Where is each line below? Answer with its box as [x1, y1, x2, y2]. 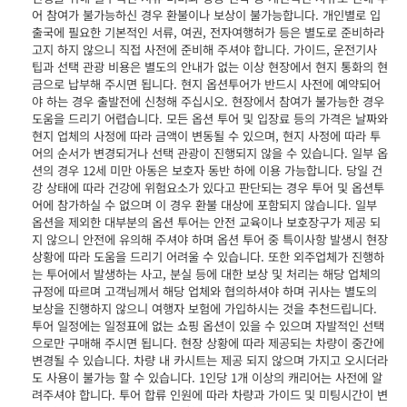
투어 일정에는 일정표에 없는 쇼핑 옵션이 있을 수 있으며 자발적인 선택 [32, 316, 384, 334]
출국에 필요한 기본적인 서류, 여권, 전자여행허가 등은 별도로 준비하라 [32, 23, 384, 41]
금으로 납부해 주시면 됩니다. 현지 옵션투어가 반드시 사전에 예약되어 [32, 74, 381, 93]
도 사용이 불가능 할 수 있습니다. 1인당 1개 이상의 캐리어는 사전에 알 [32, 368, 382, 386]
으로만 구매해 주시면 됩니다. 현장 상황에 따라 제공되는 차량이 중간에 [32, 333, 384, 352]
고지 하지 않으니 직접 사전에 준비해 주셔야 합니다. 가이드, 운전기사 [32, 40, 377, 58]
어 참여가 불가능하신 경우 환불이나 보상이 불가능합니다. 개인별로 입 [32, 5, 381, 24]
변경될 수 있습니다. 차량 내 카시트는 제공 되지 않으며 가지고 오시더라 [32, 351, 388, 369]
